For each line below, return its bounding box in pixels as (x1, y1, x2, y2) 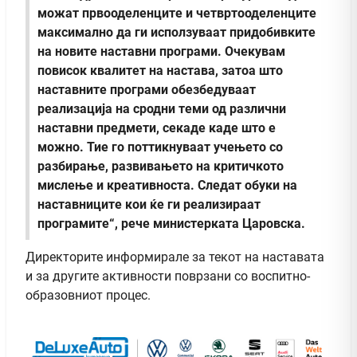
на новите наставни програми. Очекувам (37, 44, 285, 60)
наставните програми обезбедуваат (37, 82, 256, 98)
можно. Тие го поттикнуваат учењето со (37, 139, 283, 155)
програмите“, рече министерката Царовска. (37, 216, 305, 232)
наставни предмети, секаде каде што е (37, 120, 276, 136)
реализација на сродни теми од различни (37, 101, 286, 117)
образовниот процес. (25, 288, 151, 304)
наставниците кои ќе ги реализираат (37, 197, 261, 213)
